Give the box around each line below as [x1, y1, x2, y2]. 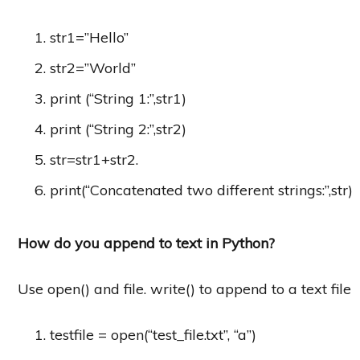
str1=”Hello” [50, 27, 129, 47]
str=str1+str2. [50, 149, 138, 169]
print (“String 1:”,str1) [50, 88, 186, 108]
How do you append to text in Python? [18, 233, 275, 252]
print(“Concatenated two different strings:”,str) [50, 180, 353, 199]
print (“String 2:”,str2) [50, 119, 186, 138]
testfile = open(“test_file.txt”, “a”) [50, 325, 256, 344]
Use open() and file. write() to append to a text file [18, 279, 351, 298]
